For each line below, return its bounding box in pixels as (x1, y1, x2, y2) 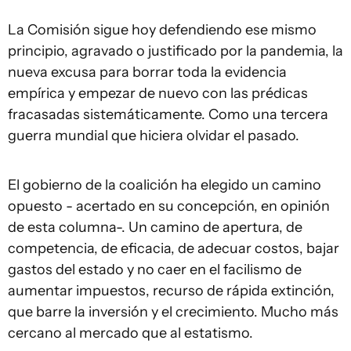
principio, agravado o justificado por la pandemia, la (8, 42, 343, 60)
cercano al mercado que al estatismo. (8, 324, 256, 342)
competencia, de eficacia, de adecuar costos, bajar (8, 240, 339, 257)
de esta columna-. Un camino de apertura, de (8, 219, 302, 236)
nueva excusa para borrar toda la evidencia (8, 63, 287, 81)
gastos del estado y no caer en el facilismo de (8, 261, 302, 278)
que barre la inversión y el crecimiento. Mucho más (8, 303, 338, 320)
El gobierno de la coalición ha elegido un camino (8, 176, 321, 194)
